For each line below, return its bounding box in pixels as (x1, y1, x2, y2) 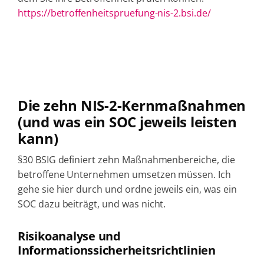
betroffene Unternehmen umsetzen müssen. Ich (17, 167, 231, 181)
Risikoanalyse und (17, 227, 121, 244)
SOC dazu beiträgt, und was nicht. (17, 197, 166, 210)
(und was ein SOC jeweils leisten (17, 111, 237, 131)
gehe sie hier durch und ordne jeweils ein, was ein (17, 182, 237, 196)
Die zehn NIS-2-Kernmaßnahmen (17, 95, 246, 115)
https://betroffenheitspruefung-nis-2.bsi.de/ (17, 6, 211, 19)
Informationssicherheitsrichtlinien (17, 242, 216, 258)
